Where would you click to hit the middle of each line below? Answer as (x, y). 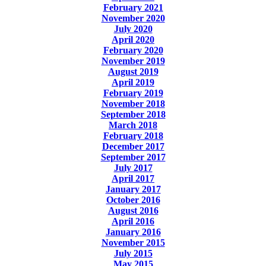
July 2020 (133, 28)
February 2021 (133, 7)
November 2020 (133, 18)
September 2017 (133, 157)
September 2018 (133, 114)
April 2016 (133, 221)
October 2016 (133, 199)
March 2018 (133, 125)
